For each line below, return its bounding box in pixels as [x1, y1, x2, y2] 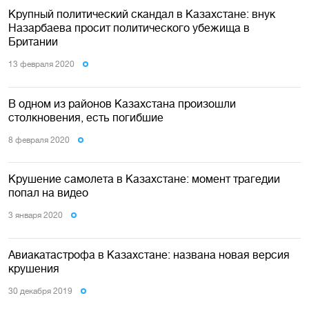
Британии [8, 35, 58, 48]
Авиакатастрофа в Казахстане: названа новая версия [8, 248, 290, 261]
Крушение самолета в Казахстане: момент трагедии [8, 172, 280, 186]
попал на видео [8, 186, 88, 199]
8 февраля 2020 [8, 134, 70, 145]
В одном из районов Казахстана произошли [8, 97, 236, 110]
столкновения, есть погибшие [8, 110, 163, 123]
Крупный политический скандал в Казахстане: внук [8, 8, 275, 21]
